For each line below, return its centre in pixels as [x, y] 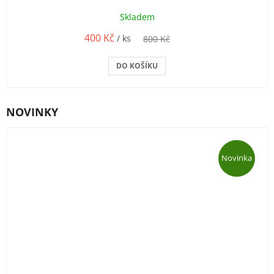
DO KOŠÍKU [137, 65]
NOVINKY [32, 112]
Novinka [237, 158]
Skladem [137, 17]
